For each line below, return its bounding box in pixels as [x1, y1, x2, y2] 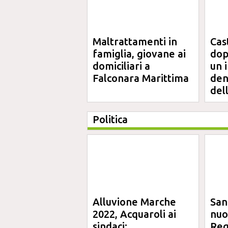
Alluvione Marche [93, 196, 176, 208]
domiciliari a [93, 60, 150, 72]
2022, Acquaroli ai [93, 208, 176, 220]
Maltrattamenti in [93, 36, 177, 47]
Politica [93, 113, 128, 125]
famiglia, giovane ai [93, 48, 186, 60]
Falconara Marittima [93, 72, 189, 84]
